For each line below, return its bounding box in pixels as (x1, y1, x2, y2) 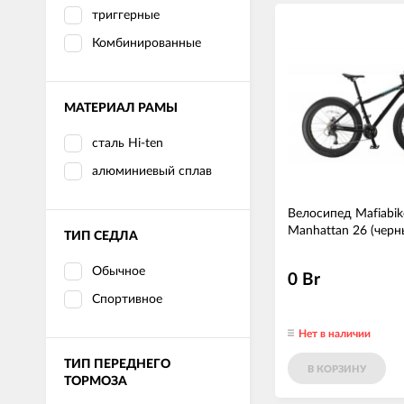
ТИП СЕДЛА (64, 229, 138, 243)
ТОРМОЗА (64, 374, 127, 388)
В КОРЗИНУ (308, 363, 366, 374)
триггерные (92, 8, 160, 22)
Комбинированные (92, 36, 201, 50)
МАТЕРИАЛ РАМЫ (64, 101, 178, 115)
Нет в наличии (298, 327, 371, 339)
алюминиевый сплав (92, 164, 212, 178)
